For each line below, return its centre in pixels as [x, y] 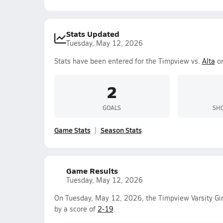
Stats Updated [93, 34]
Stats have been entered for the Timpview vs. [128, 61]
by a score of [76, 209]
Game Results [92, 170]
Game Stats [72, 130]
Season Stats [121, 130]
